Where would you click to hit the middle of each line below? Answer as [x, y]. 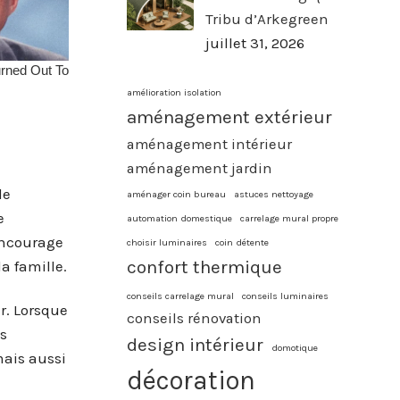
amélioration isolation [174, 92]
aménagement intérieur [209, 144]
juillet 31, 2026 [254, 43]
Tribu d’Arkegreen [267, 19]
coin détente [242, 242]
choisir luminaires [167, 242]
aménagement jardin [200, 168]
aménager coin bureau [176, 194]
